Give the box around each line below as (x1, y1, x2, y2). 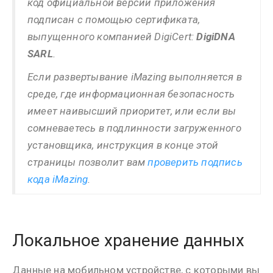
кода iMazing (27, 173, 88, 185)
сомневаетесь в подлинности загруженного (27, 122, 241, 134)
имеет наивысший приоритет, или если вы (27, 105, 236, 117)
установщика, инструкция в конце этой (27, 139, 219, 151)
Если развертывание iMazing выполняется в (27, 71, 242, 83)
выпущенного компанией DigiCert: (27, 30, 197, 43)
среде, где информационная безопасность (27, 88, 235, 100)
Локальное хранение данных (12, 230, 244, 250)
